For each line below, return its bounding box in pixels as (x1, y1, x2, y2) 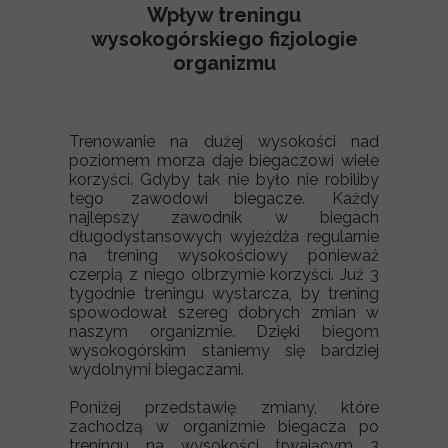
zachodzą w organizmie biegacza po (69, 417, 379, 436)
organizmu (172, 51, 276, 75)
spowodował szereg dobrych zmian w (69, 303, 379, 322)
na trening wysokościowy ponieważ (69, 246, 379, 265)
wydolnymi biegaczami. (69, 360, 244, 379)
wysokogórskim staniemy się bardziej (69, 341, 379, 360)
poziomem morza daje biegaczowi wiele (69, 151, 379, 170)
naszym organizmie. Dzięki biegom (69, 322, 379, 341)
